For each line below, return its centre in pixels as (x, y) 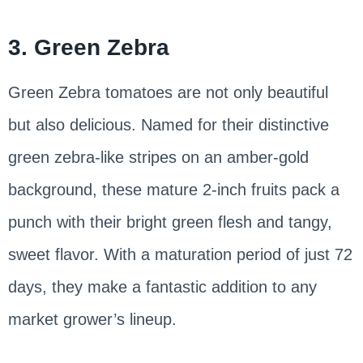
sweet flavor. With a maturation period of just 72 (180, 255)
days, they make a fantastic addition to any (162, 287)
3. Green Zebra (88, 48)
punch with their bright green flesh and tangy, (170, 222)
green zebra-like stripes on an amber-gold (158, 158)
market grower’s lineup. (92, 320)
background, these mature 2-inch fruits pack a (173, 190)
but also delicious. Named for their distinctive (168, 125)
